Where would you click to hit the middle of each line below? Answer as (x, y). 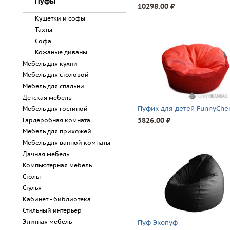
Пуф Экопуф (158, 223)
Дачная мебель (46, 154)
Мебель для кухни (50, 63)
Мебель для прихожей (57, 131)
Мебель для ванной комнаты (66, 142)
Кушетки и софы (60, 18)
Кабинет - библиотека (57, 199)
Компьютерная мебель (57, 165)
